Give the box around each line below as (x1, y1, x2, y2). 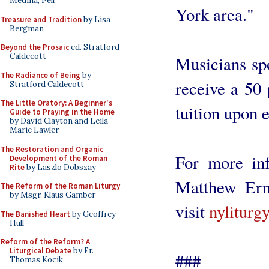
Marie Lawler (10, 125, 59, 135)
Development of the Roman (10, 153, 107, 163)
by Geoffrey (70, 208, 116, 219)
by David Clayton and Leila (10, 116, 108, 126)
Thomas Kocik (10, 255, 63, 265)
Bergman (10, 23, 44, 34)
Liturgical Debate (10, 246, 71, 256)
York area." (175, 2, 254, 26)
